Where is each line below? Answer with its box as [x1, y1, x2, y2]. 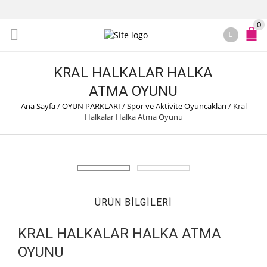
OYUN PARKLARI [61, 101, 120, 111]
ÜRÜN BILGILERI [95, 197, 172, 208]
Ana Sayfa [20, 101, 55, 111]
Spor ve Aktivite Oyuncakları [126, 101, 226, 111]
